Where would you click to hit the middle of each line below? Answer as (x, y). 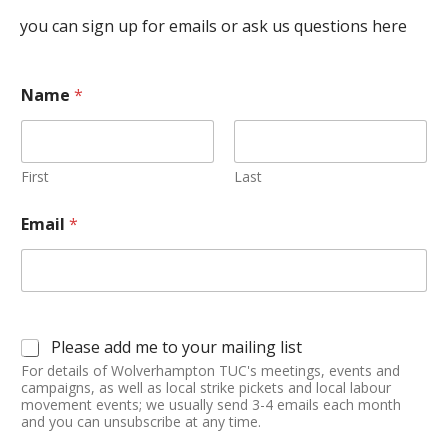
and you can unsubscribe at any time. (141, 422)
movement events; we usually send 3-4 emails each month (211, 405)
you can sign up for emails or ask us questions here (213, 26)
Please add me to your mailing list (176, 347)
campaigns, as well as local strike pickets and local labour (206, 388)
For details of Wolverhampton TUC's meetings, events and (210, 371)
